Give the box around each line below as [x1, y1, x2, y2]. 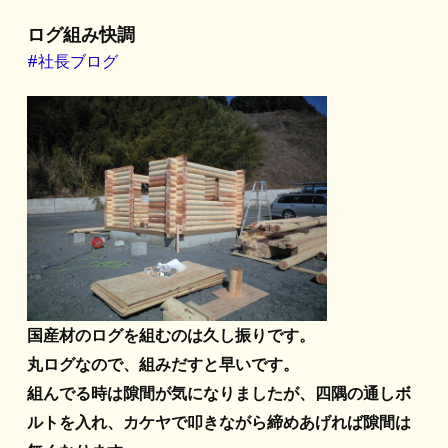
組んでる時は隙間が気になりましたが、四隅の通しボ [26, 381, 411, 404]
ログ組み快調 [26, 21, 135, 46]
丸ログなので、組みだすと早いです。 [26, 352, 299, 375]
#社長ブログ [26, 49, 118, 72]
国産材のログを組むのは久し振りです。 [26, 323, 315, 346]
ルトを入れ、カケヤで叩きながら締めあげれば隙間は [26, 410, 411, 433]
